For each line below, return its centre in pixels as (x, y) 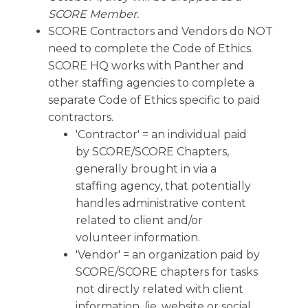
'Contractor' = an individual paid (161, 134)
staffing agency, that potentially (163, 186)
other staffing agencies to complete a (151, 83)
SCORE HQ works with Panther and (146, 66)
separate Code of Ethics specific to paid (154, 100)
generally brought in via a (146, 169)
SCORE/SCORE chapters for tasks (167, 272)
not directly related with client (159, 289)
